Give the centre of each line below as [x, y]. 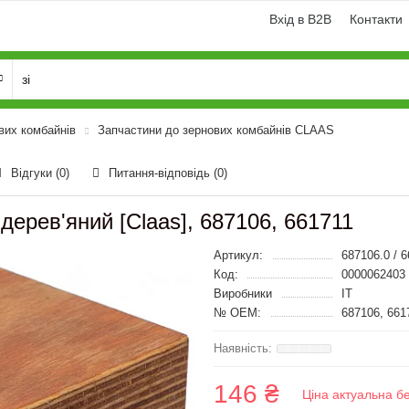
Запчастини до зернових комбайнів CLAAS [216, 130]
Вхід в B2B [300, 19]
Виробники [243, 294]
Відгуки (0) [40, 173]
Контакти [376, 19]
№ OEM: [237, 313]
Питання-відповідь [161, 173]
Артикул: [238, 255]
